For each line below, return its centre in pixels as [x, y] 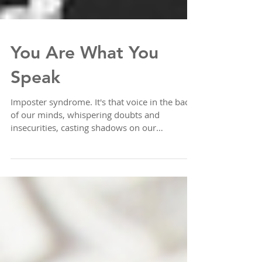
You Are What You [85, 89]
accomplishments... [49, 177]
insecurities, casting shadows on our [83, 164]
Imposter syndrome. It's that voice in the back [102, 139]
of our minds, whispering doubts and [85, 151]
